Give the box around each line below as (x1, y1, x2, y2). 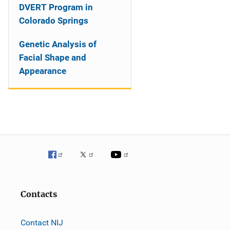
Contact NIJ (21, 217, 63, 227)
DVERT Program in (19, 2, 93, 12)
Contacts (21, 189, 57, 199)
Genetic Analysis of (19, 39, 97, 49)
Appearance (19, 66, 66, 76)
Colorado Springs (19, 15, 88, 26)
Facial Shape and (19, 52, 86, 63)
